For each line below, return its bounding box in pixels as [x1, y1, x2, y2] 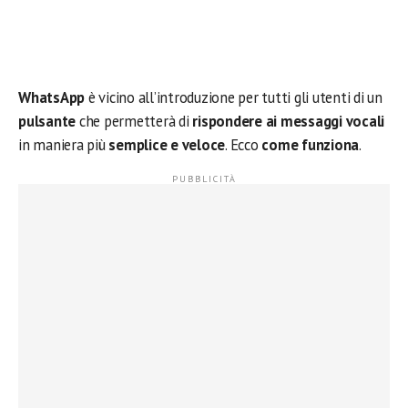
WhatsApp [18, 87, 88, 107]
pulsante [18, 111, 79, 131]
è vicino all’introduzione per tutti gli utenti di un [87, 87, 382, 107]
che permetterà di [78, 111, 193, 131]
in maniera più [18, 135, 109, 155]
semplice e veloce [108, 135, 226, 155]
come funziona [261, 135, 360, 155]
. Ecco [225, 135, 262, 155]
